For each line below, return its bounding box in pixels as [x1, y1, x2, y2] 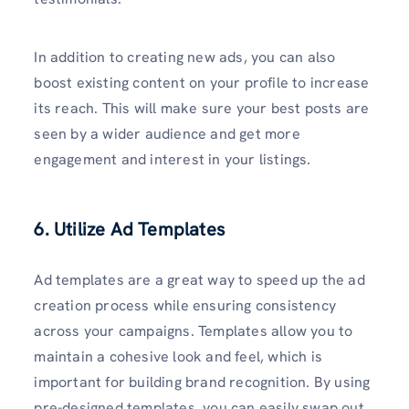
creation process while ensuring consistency [34, 295, 336, 315]
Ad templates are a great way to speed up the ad [34, 269, 365, 289]
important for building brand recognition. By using [34, 372, 371, 392]
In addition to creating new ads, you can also [34, 47, 336, 67]
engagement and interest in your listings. [34, 149, 311, 169]
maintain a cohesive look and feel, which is [34, 346, 322, 366]
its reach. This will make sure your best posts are [34, 98, 370, 118]
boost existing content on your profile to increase [34, 72, 370, 92]
